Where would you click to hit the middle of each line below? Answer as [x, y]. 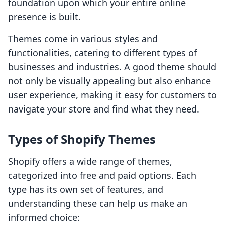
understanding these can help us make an [98, 204]
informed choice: [44, 218]
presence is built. [44, 17]
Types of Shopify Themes [82, 139]
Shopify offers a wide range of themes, [90, 161]
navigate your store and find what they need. [104, 109]
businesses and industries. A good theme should [112, 67]
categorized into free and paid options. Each [102, 176]
